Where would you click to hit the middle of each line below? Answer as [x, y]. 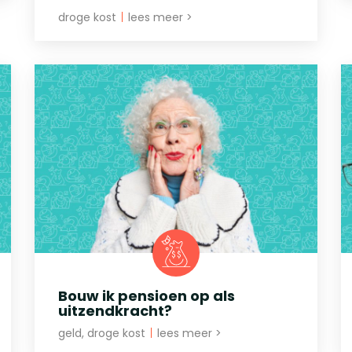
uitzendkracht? [115, 310]
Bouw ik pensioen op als [147, 295]
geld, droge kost [103, 333]
